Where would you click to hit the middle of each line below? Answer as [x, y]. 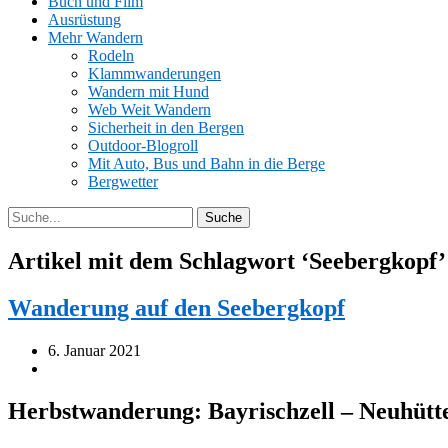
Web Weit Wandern [149, 109]
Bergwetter [123, 181]
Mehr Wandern [95, 37]
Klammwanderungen [154, 73]
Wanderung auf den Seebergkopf [176, 307]
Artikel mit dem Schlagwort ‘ [158, 260]
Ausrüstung [84, 19]
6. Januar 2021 [94, 350]
